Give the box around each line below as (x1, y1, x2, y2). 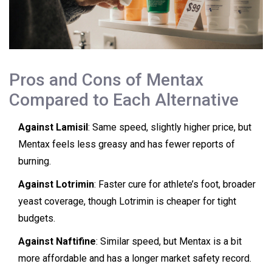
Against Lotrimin (18, 178, 94, 191)
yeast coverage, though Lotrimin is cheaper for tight (18, 195, 236, 208)
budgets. (18, 212, 55, 225)
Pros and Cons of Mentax (9, 70, 203, 90)
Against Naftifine (18, 236, 96, 248)
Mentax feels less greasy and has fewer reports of (18, 138, 235, 151)
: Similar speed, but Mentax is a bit (96, 236, 242, 248)
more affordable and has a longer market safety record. (18, 253, 251, 265)
